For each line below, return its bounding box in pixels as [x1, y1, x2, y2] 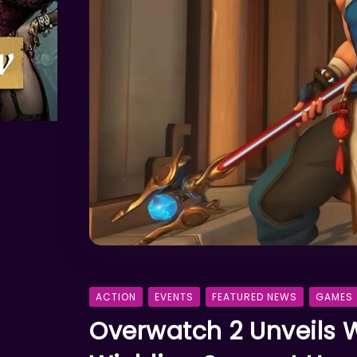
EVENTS [155, 290, 194, 304]
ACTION [96, 290, 136, 304]
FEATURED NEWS [212, 290, 297, 304]
